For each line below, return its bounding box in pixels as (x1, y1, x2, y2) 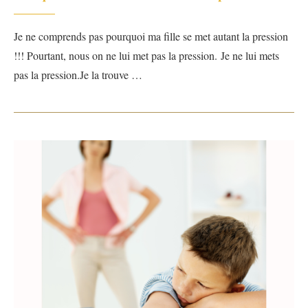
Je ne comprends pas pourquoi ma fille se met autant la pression (14, 28, 288, 43)
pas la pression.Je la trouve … (14, 67, 142, 82)
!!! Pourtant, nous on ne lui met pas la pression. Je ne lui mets (14, 47, 279, 63)
